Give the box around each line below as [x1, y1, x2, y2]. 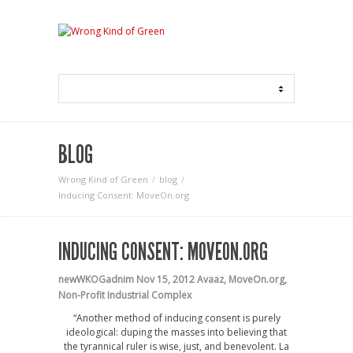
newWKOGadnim [58, 273, 134, 286]
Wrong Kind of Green [58, 173, 148, 185]
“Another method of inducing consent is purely [72, 311, 281, 325]
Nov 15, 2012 [136, 273, 195, 286]
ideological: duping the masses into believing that [66, 325, 287, 339]
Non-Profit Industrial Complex [58, 288, 191, 302]
